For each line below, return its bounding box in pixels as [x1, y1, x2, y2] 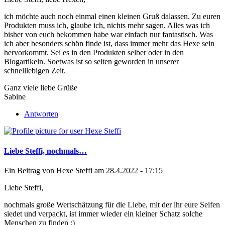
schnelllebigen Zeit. [4, 66, 66, 75]
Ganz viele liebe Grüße [4, 83, 77, 92]
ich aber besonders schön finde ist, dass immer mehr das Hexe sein [4, 39, 214, 48]
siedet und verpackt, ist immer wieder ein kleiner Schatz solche [4, 209, 202, 218]
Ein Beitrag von [4, 166, 56, 175]
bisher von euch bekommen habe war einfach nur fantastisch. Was [4, 30, 213, 39]
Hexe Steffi [56, 166, 92, 175]
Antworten [24, 109, 58, 119]
